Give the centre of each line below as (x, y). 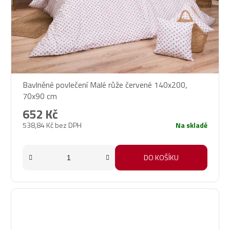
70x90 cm (40, 96)
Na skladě (191, 125)
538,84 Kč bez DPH (52, 125)
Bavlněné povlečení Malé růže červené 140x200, (105, 85)
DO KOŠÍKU (161, 158)
